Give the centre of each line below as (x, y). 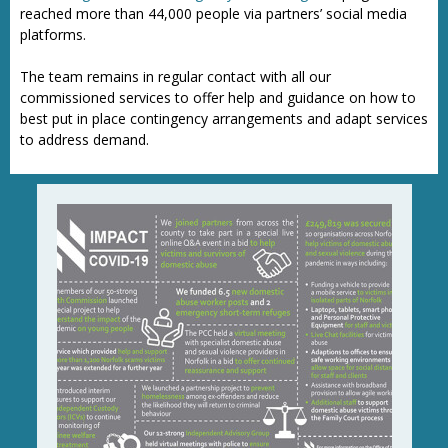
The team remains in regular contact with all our (175, 76)
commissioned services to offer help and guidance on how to (218, 97)
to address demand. (84, 139)
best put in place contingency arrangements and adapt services (224, 118)
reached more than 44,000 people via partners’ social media (213, 13)
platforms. (53, 34)
